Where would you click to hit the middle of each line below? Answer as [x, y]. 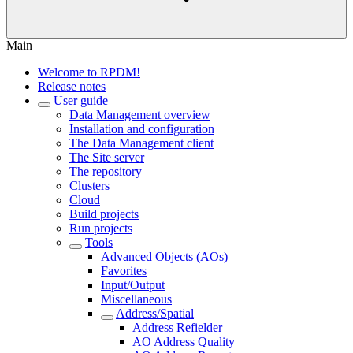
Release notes [72, 86]
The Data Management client [141, 143]
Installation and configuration [142, 129]
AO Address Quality [184, 342]
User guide [81, 100]
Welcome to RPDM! [89, 72]
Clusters [89, 186]
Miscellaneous [136, 299]
